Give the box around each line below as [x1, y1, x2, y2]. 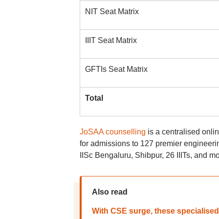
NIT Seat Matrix [85, 7, 139, 16]
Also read [91, 188, 128, 196]
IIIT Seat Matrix [85, 36, 137, 44]
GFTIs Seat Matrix [85, 65, 148, 73]
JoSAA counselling [79, 128, 146, 136]
